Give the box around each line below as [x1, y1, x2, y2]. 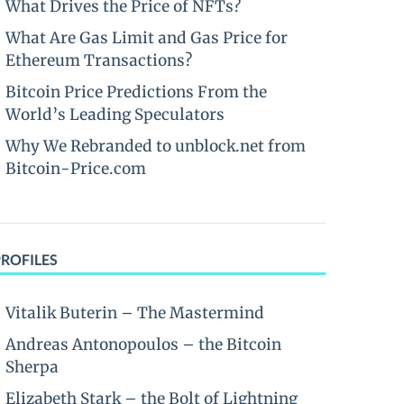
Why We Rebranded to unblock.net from [5, 136, 306, 156]
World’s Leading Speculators [5, 105, 225, 124]
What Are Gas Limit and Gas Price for [5, 28, 288, 48]
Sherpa [5, 357, 59, 377]
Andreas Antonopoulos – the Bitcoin [5, 335, 281, 354]
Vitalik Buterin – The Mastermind [5, 303, 264, 323]
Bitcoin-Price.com [5, 159, 146, 179]
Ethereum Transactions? [5, 50, 192, 70]
